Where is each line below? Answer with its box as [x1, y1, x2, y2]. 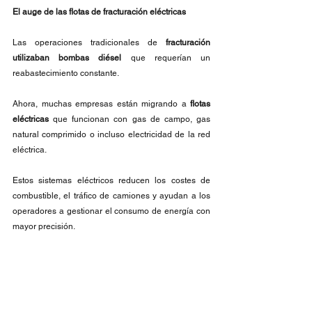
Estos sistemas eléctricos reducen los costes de [13, 175, 210, 185]
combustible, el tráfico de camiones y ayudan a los [13, 191, 210, 201]
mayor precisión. [13, 221, 75, 231]
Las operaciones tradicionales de [13, 38, 157, 47]
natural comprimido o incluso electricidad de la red [13, 130, 210, 139]
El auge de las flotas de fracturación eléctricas [13, 7, 186, 17]
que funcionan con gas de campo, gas [49, 114, 210, 124]
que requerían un [130, 53, 211, 63]
